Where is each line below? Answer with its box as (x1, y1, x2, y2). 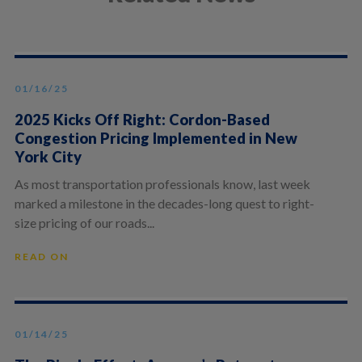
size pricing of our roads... (14, 214, 154, 230)
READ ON (14, 250, 69, 263)
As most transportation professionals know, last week (14, 175, 310, 192)
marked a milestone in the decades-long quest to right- (14, 195, 314, 211)
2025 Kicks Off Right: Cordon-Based (14, 111, 270, 129)
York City (14, 148, 82, 166)
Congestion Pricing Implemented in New (14, 129, 297, 148)
